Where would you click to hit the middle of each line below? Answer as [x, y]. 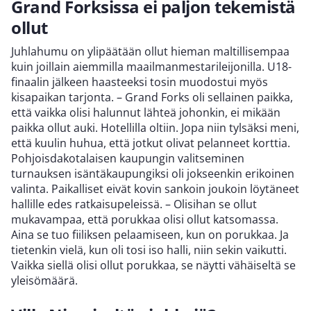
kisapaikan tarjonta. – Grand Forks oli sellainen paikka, [152, 97]
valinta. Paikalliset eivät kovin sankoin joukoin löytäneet [155, 188]
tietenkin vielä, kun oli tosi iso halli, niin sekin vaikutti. [149, 250]
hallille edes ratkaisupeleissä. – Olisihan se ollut [134, 204]
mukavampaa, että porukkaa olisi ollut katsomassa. [145, 219]
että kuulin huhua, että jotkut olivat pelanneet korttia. [151, 143]
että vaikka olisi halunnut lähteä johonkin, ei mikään [146, 112]
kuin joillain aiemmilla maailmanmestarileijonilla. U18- [151, 66]
